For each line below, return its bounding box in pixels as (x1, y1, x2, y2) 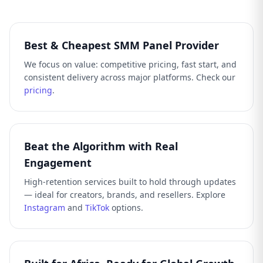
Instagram (24, 202, 65, 213)
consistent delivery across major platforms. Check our (24, 72, 235, 83)
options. (109, 202, 143, 213)
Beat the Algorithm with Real (24, 139, 178, 153)
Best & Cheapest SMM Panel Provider (24, 38, 219, 52)
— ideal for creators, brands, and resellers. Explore (24, 189, 225, 200)
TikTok (85, 202, 109, 213)
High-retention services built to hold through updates (24, 176, 236, 187)
